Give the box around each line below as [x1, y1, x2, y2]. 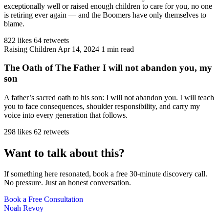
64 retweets [34, 36, 69, 44]
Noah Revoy [4, 203, 44, 212]
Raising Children [4, 44, 56, 53]
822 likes [4, 36, 32, 44]
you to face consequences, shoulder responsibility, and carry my [4, 102, 200, 110]
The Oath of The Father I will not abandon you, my [4, 63, 212, 73]
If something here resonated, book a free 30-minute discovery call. [4, 169, 207, 178]
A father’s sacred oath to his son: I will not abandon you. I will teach [4, 93, 214, 102]
